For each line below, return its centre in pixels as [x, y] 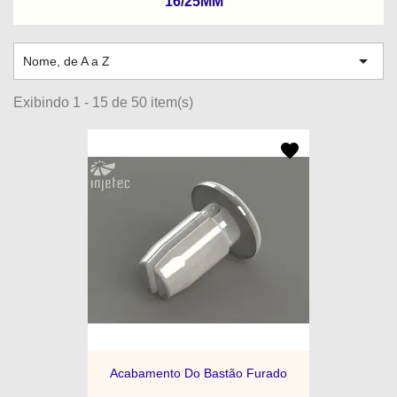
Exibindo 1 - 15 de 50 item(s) [103, 102]
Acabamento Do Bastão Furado [198, 374]
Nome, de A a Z [66, 61]
